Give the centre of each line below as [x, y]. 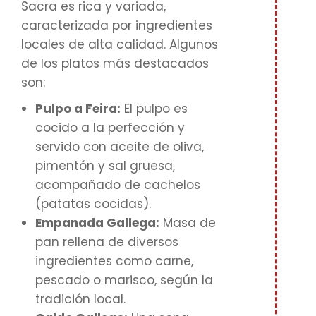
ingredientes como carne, [114, 261]
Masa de [188, 223]
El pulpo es [154, 109]
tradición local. [80, 299]
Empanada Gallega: [97, 223]
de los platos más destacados [115, 63]
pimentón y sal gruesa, [105, 166]
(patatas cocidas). [93, 204]
